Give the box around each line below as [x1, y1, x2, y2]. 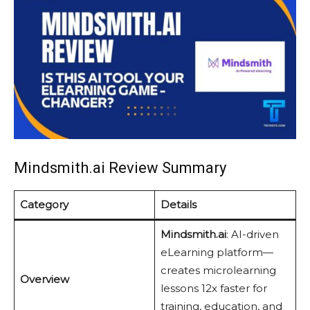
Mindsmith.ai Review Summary [14, 159, 226, 177]
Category [19, 198, 69, 212]
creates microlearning [160, 264, 276, 277]
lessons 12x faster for [160, 282, 267, 295]
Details [160, 198, 197, 212]
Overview [19, 273, 69, 286]
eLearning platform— [160, 246, 273, 259]
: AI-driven [226, 228, 279, 241]
